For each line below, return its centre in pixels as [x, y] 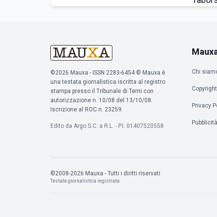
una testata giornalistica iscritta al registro [108, 82]
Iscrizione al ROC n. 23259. [87, 109]
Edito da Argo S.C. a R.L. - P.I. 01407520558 [107, 126]
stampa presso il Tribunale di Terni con [102, 91]
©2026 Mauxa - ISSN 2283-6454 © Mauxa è [108, 73]
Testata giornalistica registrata [85, 181]
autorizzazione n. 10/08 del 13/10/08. [101, 100]
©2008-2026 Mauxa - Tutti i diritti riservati [105, 173]
